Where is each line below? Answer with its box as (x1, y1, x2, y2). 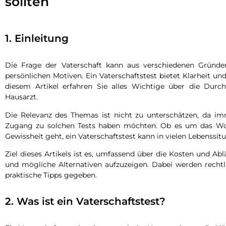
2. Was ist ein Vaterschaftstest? (5, 195, 165, 208)
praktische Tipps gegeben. (5, 170, 97, 180)
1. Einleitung (5, 32, 69, 45)
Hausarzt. (5, 92, 38, 102)
